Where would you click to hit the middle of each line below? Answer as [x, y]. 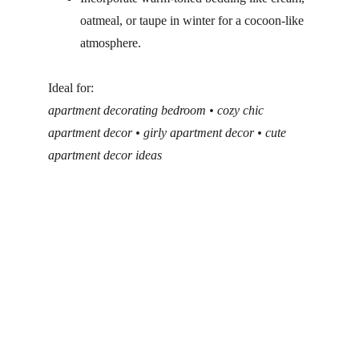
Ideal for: [71, 88]
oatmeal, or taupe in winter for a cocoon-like [194, 20]
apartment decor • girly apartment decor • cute [169, 133]
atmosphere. [111, 43]
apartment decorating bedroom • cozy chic [157, 110]
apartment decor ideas [105, 155]
